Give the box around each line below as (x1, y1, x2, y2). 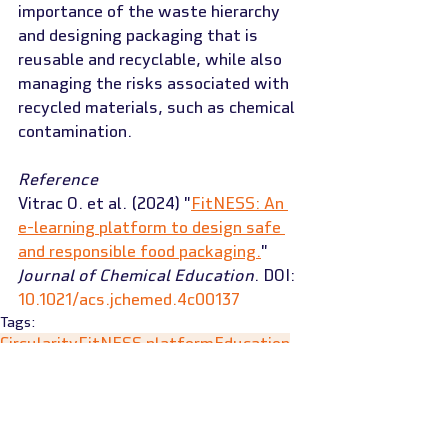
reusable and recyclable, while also (18, 49, 286, 70)
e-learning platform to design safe (18, 217, 285, 238)
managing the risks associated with (18, 73, 293, 94)
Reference (18, 169, 98, 190)
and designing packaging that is (18, 25, 262, 46)
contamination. (18, 121, 132, 142)
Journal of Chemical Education (18, 265, 254, 286)
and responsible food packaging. (18, 241, 261, 262)
